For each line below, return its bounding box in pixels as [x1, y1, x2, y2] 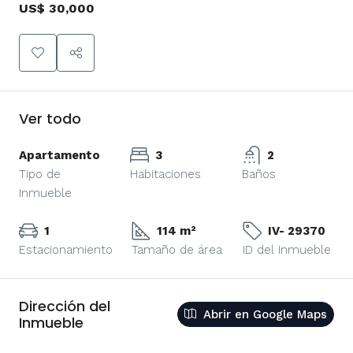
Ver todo [19, 108, 81, 128]
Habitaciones [130, 166, 202, 181]
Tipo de [19, 166, 61, 181]
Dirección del [19, 295, 110, 316]
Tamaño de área [132, 242, 222, 257]
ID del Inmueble [242, 242, 331, 257]
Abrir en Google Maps [199, 307, 327, 321]
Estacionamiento [19, 242, 113, 257]
